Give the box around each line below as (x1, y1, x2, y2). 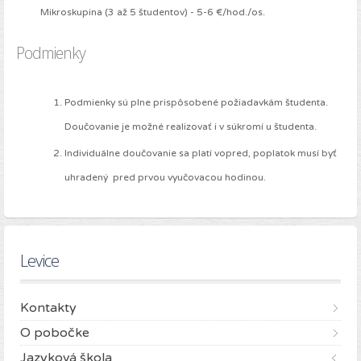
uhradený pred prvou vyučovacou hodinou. (64, 172, 266, 184)
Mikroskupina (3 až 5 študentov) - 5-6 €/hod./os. (40, 6, 265, 19)
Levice (20, 250, 59, 272)
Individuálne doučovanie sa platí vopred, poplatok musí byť (64, 147, 337, 160)
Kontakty (20, 300, 77, 317)
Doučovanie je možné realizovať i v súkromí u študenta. (64, 121, 317, 133)
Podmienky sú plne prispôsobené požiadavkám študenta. (64, 97, 328, 109)
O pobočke (20, 325, 89, 342)
